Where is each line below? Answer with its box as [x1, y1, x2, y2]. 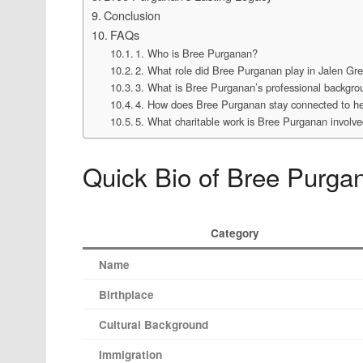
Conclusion [103, 6, 160, 23]
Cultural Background [99, 317, 208, 333]
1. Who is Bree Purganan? [135, 45, 258, 61]
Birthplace [99, 287, 154, 303]
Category [210, 225, 259, 241]
